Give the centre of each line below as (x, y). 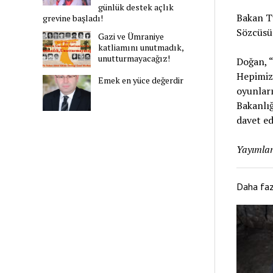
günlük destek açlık (136, 7)
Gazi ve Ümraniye (131, 37)
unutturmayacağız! (134, 58)
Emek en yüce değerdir (141, 80)
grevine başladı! (73, 18)
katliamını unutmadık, (141, 48)
